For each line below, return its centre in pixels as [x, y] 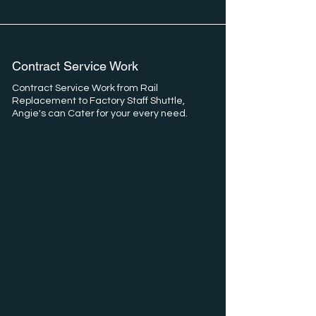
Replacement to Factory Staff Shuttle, [98, 101]
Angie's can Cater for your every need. [101, 114]
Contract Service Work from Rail [85, 88]
